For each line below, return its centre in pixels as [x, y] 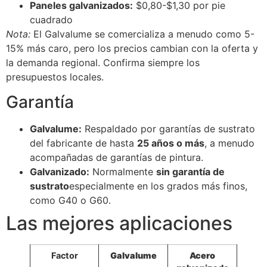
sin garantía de [190, 172]
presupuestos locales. [55, 77]
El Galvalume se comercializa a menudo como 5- [142, 34]
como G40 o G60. [70, 201]
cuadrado [51, 20]
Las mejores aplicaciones [119, 223]
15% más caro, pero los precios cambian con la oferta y [132, 49]
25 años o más [171, 143]
